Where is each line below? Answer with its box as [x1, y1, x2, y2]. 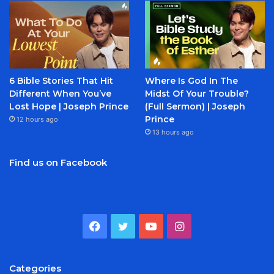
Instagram [183, 219, 236, 232]
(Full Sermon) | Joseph [144, 101, 245, 112]
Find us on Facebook [9, 157, 107, 168]
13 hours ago [152, 128, 194, 136]
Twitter [127, 219, 165, 232]
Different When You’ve [9, 88, 111, 99]
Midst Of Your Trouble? [144, 88, 249, 99]
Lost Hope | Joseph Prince [9, 101, 128, 112]
